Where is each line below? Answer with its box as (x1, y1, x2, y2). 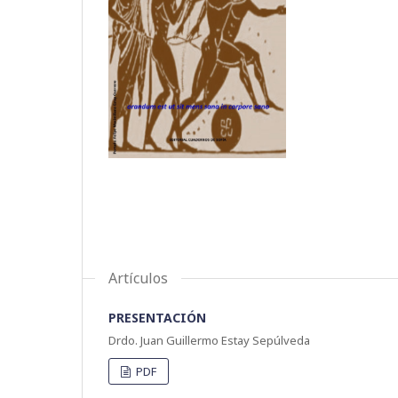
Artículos (108, 267, 168, 288)
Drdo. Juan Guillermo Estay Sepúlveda (108, 331, 310, 348)
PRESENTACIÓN (108, 308, 206, 326)
